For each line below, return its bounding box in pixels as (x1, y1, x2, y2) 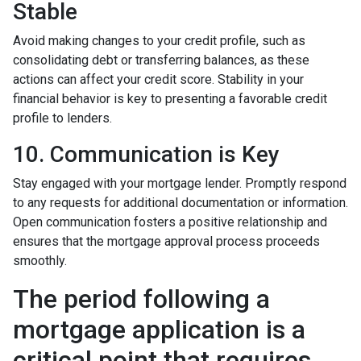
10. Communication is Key (13, 141, 280, 168)
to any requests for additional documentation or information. (13, 195, 348, 211)
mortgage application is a (13, 314, 305, 346)
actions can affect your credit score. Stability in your (13, 72, 304, 88)
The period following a (13, 284, 270, 315)
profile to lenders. (13, 110, 112, 127)
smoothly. (13, 253, 67, 269)
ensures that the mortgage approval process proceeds (13, 234, 320, 250)
